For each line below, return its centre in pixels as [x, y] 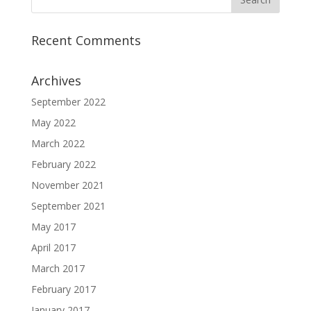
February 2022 [63, 164]
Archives [56, 81]
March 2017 [58, 268]
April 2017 [53, 247]
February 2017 [63, 289]
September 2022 [68, 102]
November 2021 [67, 185]
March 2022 [58, 143]
